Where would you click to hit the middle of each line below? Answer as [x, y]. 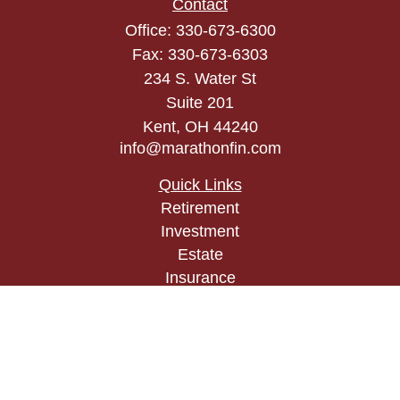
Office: [150, 30]
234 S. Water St [200, 79]
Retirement [200, 208]
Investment [200, 231]
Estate [200, 254]
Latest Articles [200, 371]
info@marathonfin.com [200, 148]
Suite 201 [200, 103]
